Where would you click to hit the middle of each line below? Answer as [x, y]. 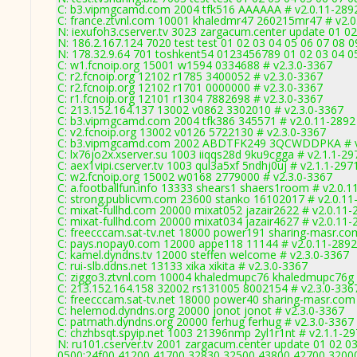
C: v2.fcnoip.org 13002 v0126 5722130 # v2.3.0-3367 [192, 132]
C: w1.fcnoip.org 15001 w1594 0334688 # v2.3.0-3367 [195, 65]
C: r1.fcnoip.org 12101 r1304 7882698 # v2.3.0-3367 [190, 98]
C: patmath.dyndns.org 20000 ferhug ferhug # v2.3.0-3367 [206, 322]
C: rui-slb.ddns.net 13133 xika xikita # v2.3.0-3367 [182, 266]
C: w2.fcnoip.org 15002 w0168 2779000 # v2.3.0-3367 [195, 177]
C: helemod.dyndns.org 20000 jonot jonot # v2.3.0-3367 [201, 310]
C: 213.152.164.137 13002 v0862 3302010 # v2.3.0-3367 [200, 110]
